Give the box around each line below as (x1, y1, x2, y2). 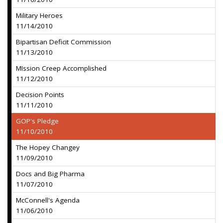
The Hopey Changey (16, 143, 80, 152)
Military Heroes (16, 11, 63, 20)
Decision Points (16, 90, 64, 99)
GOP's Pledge (16, 116, 59, 125)
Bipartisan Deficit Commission (16, 37, 111, 46)
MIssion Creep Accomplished (16, 64, 107, 73)
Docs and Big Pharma (16, 169, 85, 178)
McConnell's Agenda (16, 196, 80, 205)
